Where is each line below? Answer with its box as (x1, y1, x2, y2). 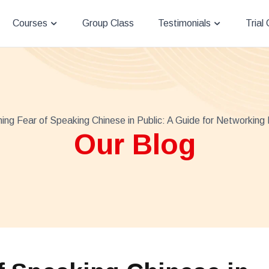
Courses (13, 18, 47, 28)
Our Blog (73, 128, 196, 160)
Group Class (82, 18, 134, 28)
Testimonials (158, 18, 211, 28)
